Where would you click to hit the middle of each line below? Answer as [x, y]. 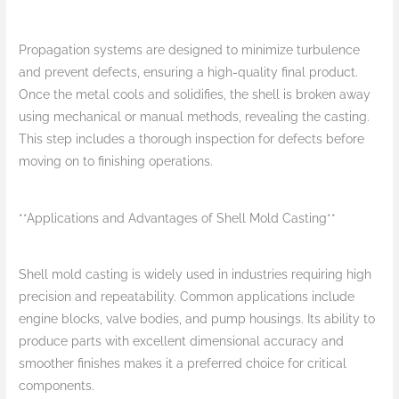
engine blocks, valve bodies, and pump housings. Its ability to [197, 319]
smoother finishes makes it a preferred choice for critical [183, 364]
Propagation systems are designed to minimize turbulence [190, 50]
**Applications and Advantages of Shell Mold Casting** [178, 218]
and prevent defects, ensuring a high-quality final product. [189, 73]
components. [57, 386]
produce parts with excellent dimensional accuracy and [182, 342]
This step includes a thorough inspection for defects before [192, 139]
